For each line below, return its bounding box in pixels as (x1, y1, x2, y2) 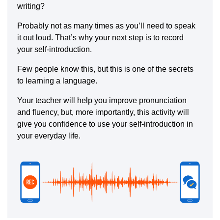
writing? (17, 1, 45, 10)
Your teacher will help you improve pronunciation (17, 96, 187, 105)
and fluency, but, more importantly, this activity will (17, 108, 189, 116)
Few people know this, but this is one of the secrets (17, 64, 193, 73)
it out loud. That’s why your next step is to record (17, 33, 184, 42)
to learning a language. (17, 76, 97, 85)
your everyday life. (17, 131, 81, 140)
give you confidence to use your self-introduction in (17, 119, 193, 128)
